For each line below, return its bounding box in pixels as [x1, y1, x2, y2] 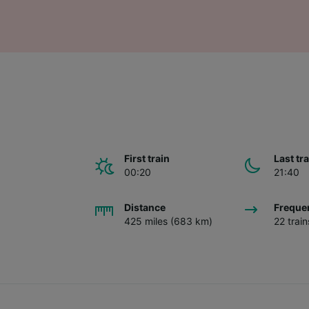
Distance [124, 201, 166, 213]
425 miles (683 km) [124, 215, 212, 227]
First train [124, 152, 170, 164]
